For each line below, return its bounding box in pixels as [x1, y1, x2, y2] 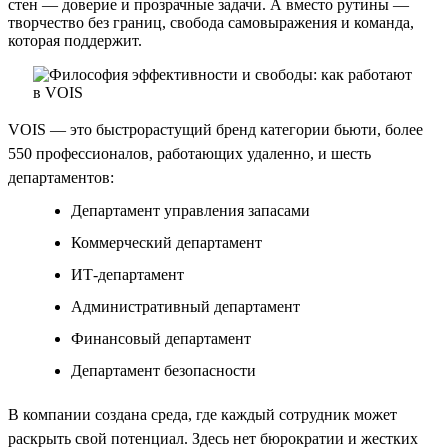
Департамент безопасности [71, 361, 256, 379]
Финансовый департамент [71, 329, 251, 347]
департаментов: [8, 168, 114, 186]
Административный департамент [71, 297, 300, 315]
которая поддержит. [8, 31, 142, 49]
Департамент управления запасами [71, 201, 310, 219]
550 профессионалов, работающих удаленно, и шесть [8, 144, 371, 162]
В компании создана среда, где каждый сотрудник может [8, 405, 397, 423]
